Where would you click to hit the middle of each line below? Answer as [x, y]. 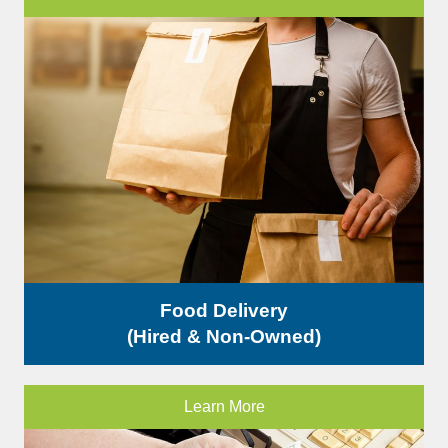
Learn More [224, 407]
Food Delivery [224, 311]
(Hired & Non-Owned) [224, 337]
